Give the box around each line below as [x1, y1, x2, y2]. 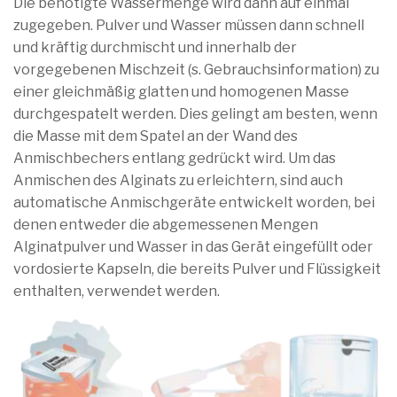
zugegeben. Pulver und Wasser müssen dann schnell [13, 16, 364, 34]
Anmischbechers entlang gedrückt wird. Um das [13, 149, 336, 167]
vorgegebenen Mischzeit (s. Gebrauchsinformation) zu [13, 60, 379, 78]
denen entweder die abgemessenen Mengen [13, 215, 318, 233]
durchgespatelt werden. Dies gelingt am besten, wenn [13, 105, 378, 122]
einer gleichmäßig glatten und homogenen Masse [13, 82, 349, 100]
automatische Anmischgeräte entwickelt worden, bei [13, 193, 375, 211]
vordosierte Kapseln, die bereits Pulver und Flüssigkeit [13, 260, 381, 277]
